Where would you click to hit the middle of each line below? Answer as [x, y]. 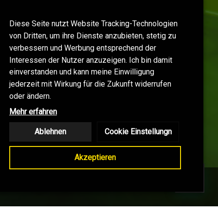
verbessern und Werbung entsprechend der [83, 48]
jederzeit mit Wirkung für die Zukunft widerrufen [90, 84]
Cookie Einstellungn [138, 132]
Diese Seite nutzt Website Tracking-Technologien [93, 24]
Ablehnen [51, 132]
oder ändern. [30, 96]
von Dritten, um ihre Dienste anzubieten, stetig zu [93, 36]
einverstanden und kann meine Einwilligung [82, 72]
